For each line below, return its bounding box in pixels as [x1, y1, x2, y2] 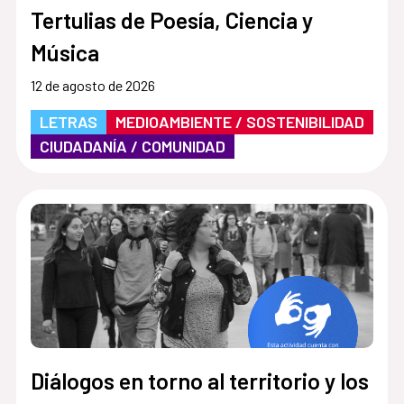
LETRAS [39, 111, 97, 132]
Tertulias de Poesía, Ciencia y [30, 5, 313, 33]
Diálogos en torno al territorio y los [30, 366, 369, 394]
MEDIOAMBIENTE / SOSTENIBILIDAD [115, 111, 364, 132]
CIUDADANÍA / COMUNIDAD [39, 135, 225, 156]
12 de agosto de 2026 [30, 76, 155, 94]
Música [30, 38, 99, 66]
